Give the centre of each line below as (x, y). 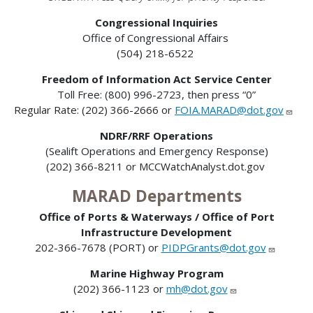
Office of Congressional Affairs (156, 37)
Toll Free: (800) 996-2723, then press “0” (156, 94)
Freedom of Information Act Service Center (156, 79)
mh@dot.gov (197, 289)
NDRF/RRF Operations (156, 135)
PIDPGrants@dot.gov (213, 248)
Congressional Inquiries (156, 22)
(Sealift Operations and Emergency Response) (156, 151)
